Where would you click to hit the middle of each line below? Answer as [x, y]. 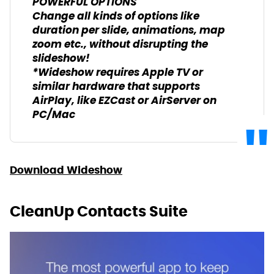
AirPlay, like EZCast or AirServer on [124, 102]
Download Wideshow [66, 170]
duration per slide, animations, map [129, 31]
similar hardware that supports [116, 87]
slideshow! [61, 59]
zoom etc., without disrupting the [120, 45]
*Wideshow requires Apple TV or [118, 73]
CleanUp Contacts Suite [99, 212]
